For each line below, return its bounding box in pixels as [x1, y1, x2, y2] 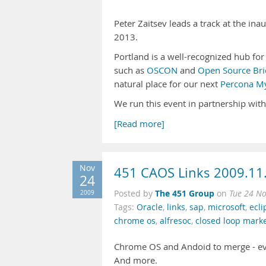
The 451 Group [155, 188, 214, 199]
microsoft [208, 202, 245, 213]
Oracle [137, 202, 163, 213]
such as [114, 65, 147, 76]
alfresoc [160, 216, 191, 226]
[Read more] [114, 118, 164, 129]
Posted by [114, 188, 155, 199]
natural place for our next [114, 78, 220, 90]
